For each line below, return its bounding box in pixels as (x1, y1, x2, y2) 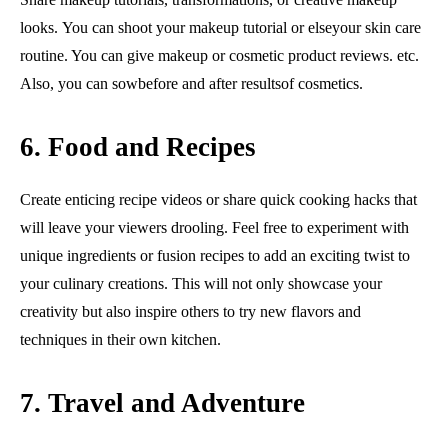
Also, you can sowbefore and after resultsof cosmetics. (20, 74, 363, 92)
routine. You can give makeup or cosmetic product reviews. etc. (20, 46, 419, 64)
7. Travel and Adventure (20, 387, 305, 418)
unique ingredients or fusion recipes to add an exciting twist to (20, 246, 410, 264)
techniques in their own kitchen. (20, 330, 221, 348)
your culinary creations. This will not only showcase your (20, 274, 382, 292)
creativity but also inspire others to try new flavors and (20, 302, 361, 320)
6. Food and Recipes (20, 131, 256, 162)
